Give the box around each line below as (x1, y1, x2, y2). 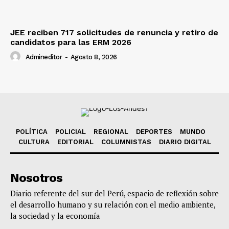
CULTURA (18, 138, 50, 146)
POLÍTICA (16, 128, 48, 136)
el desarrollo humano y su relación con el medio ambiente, (10, 199, 215, 210)
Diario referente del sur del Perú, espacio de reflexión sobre (10, 188, 219, 199)
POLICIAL (55, 128, 86, 136)
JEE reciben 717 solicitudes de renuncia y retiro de (10, 28, 218, 38)
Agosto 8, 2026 (70, 53, 117, 61)
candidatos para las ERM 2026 (10, 37, 131, 48)
